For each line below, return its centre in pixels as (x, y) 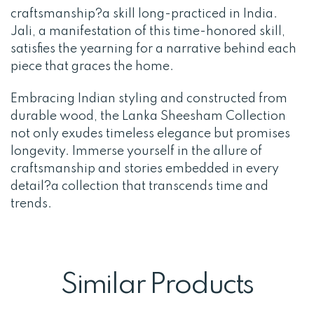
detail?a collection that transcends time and (139, 186)
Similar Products (157, 286)
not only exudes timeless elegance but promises (150, 134)
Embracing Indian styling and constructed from (149, 98)
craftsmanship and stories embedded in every (145, 169)
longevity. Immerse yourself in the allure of (136, 151)
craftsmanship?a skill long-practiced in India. (144, 14)
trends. (31, 204)
